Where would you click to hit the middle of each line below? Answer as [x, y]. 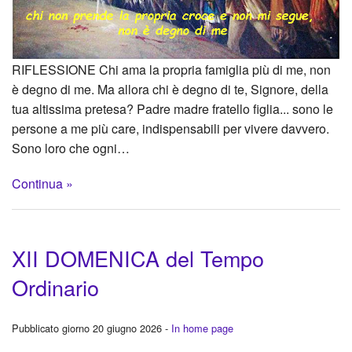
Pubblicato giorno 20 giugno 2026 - [92, 328]
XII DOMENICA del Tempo [138, 258]
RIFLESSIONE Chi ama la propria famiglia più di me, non [171, 70]
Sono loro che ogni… [71, 148]
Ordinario [55, 287]
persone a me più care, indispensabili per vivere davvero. [170, 129]
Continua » [42, 184]
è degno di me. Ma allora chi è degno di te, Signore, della [170, 90]
